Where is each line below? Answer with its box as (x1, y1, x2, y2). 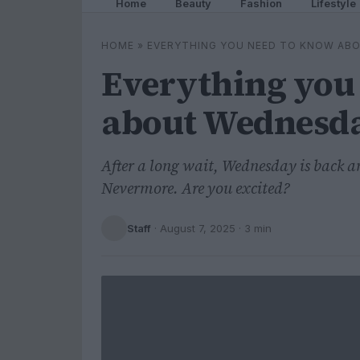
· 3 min (235, 221, 272, 235)
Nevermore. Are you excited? (101, 178, 290, 198)
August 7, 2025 (160, 221, 235, 235)
